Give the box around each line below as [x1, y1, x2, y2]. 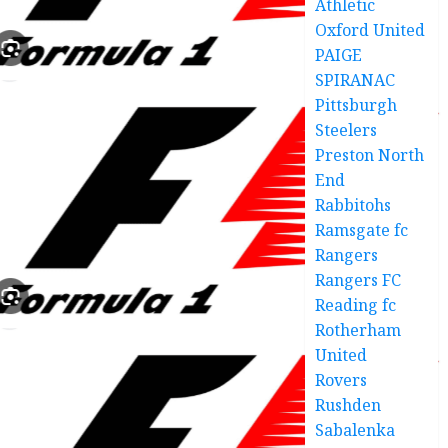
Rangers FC [315, 268, 402, 291]
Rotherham [315, 318, 402, 341]
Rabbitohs [315, 193, 392, 216]
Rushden [315, 393, 382, 416]
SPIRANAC [315, 68, 396, 91]
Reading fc [315, 293, 397, 316]
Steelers [315, 118, 378, 141]
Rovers [315, 368, 368, 391]
